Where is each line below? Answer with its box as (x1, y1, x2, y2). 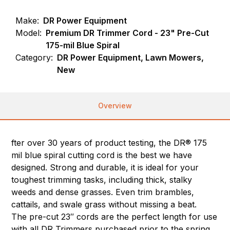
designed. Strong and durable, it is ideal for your (11, 162, 199, 173)
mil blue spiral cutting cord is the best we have (11, 150, 193, 161)
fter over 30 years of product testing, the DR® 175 (11, 138, 207, 148)
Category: (15, 52, 53, 63)
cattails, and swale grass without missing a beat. (11, 199, 197, 210)
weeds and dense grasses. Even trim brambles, (11, 187, 195, 198)
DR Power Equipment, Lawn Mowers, (57, 52, 204, 63)
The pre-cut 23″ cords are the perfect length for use (11, 212, 218, 222)
